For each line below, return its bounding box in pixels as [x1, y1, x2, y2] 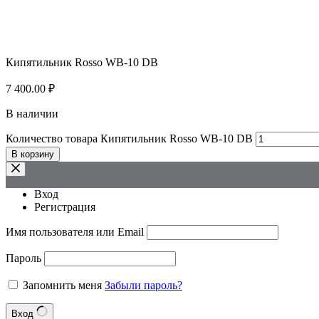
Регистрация [34, 201, 95, 213]
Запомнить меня [23, 279, 102, 291]
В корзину [11, 149, 54, 159]
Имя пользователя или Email [6, 226, 144, 238]
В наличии [6, 108, 58, 120]
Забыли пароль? [105, 279, 182, 291]
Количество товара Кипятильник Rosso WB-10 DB [6, 132, 253, 145]
